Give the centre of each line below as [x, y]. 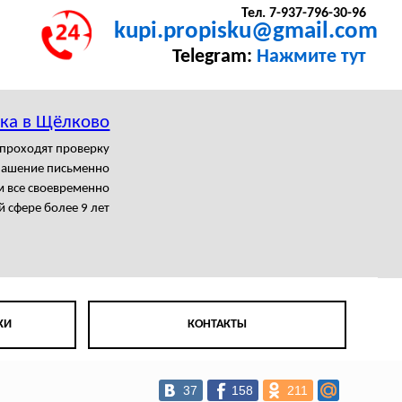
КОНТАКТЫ [218, 325]
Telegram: [214, 57]
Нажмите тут [311, 57]
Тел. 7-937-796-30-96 [303, 14]
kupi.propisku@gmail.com [246, 32]
